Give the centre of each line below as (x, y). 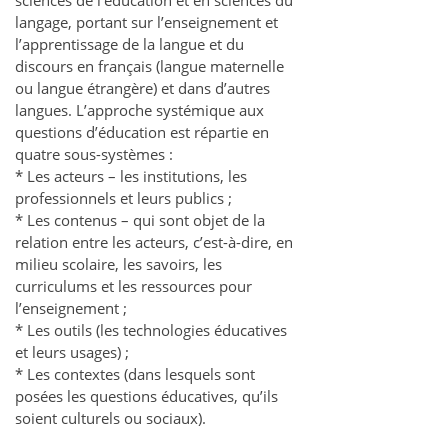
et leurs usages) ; (72, 351)
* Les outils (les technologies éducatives (151, 329)
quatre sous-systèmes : (94, 153)
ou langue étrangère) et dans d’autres (142, 87)
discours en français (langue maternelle (149, 65)
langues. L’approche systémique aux (139, 109)
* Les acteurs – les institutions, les (131, 175)
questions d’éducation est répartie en (142, 131)
